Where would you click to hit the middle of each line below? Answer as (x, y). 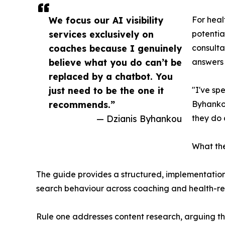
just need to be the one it (106, 90)
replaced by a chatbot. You (111, 76)
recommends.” (82, 104)
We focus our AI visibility (106, 20)
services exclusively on (101, 34)
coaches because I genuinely (115, 48)
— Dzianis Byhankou (139, 119)
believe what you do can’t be (115, 62)
